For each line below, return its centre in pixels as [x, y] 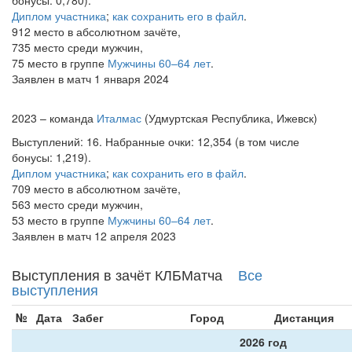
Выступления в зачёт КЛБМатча [125, 274]
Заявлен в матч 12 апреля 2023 [94, 236]
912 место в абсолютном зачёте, [96, 31]
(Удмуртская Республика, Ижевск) [229, 118]
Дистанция [304, 317]
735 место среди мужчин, [77, 47]
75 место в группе [60, 63]
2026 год [263, 342]
